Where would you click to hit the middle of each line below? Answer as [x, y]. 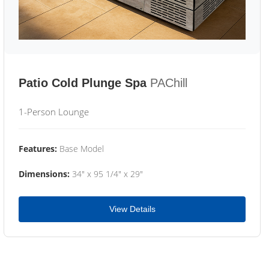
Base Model [80, 149]
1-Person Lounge [54, 112]
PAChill [169, 83]
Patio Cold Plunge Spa [83, 83]
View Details [132, 209]
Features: [38, 149]
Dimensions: [44, 174]
